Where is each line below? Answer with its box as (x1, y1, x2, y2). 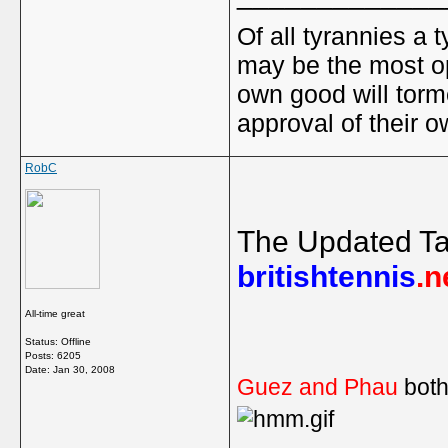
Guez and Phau (237, 374, 404, 400)
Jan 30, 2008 (53, 364, 115, 375)
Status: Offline (25, 336, 91, 347)
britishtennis (237, 259, 416, 293)
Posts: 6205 (25, 350, 81, 361)
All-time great (25, 308, 85, 319)
